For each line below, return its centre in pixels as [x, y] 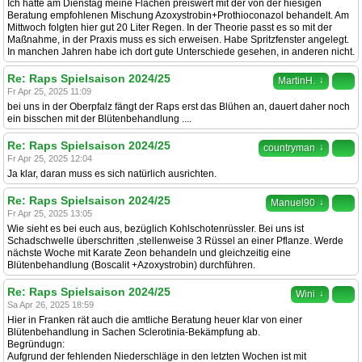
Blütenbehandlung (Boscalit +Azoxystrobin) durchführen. [131, 265]
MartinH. [297, 81]
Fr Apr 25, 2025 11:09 [49, 91]
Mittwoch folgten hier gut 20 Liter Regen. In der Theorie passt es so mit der [170, 27]
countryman [289, 148]
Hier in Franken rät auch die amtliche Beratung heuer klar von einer [155, 320]
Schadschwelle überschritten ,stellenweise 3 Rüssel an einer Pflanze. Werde [175, 241]
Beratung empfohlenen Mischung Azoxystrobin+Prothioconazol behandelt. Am [178, 15]
